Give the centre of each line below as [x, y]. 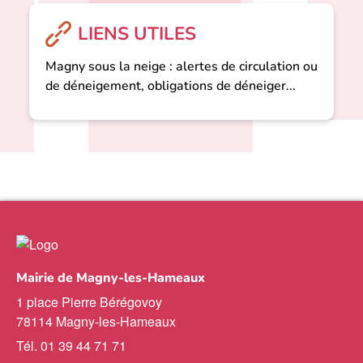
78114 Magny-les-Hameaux [96, 322]
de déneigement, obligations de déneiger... [170, 86]
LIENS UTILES [137, 34]
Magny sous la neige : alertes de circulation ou [181, 67]
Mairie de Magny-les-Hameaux [111, 278]
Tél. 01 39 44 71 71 [71, 346]
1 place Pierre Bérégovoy [91, 302]
